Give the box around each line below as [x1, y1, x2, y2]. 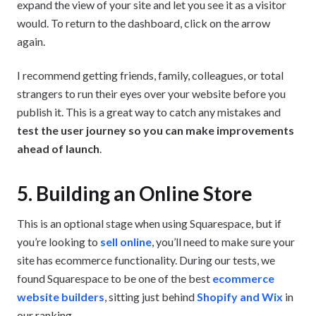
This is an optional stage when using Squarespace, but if [17, 216, 281, 230]
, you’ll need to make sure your [152, 234, 295, 248]
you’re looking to [17, 234, 100, 248]
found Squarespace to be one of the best [17, 271, 212, 285]
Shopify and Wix [197, 289, 283, 303]
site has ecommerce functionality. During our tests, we [17, 253, 275, 267]
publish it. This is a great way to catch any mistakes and [17, 104, 281, 119]
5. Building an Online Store [17, 181, 253, 205]
